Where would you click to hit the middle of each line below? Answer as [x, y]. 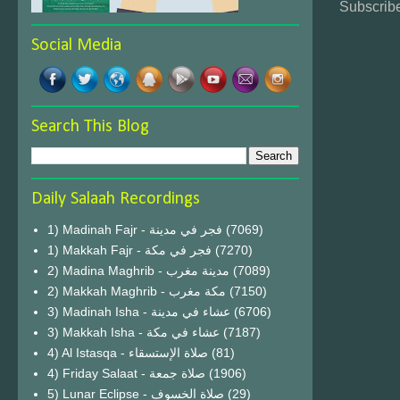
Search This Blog [90, 127]
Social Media [76, 46]
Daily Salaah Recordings [116, 199]
